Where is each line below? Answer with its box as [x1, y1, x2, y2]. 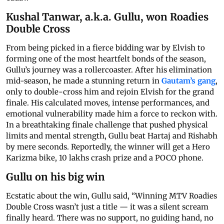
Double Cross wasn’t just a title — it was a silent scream [6, 202, 208, 212]
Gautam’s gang [161, 76, 215, 86]
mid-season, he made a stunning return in [6, 76, 161, 86]
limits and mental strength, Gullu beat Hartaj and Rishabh [6, 131, 217, 141]
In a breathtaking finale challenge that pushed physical [6, 120, 208, 130]
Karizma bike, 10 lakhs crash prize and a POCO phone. [6, 153, 203, 163]
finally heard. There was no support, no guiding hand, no [6, 213, 213, 223]
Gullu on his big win [6, 170, 105, 183]
